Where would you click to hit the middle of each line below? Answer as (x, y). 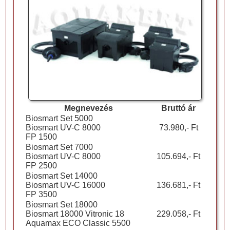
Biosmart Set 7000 (59, 147)
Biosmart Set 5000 (59, 118)
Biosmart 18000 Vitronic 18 (75, 214)
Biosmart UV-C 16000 (65, 185)
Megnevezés (89, 108)
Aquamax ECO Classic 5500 (78, 223)
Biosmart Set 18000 (61, 204)
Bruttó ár (179, 108)
